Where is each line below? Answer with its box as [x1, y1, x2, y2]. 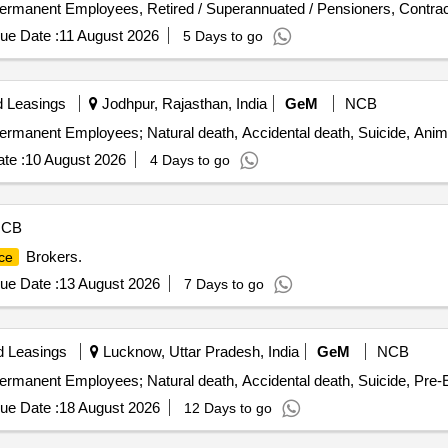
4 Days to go [149, 152, 230, 168]
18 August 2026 [58, 399, 160, 416]
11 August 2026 [58, 27, 159, 44]
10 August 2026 [24, 151, 126, 168]
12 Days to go [183, 400, 272, 416]
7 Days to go [183, 276, 264, 292]
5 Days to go [182, 28, 263, 44]
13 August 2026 [58, 275, 160, 292]
